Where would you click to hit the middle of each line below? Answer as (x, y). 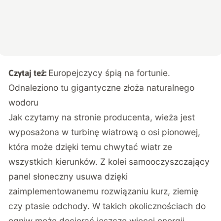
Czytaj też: (28, 73)
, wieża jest (173, 117)
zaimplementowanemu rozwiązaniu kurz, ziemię (104, 191)
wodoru (24, 103)
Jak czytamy (35, 117)
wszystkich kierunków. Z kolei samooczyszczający (109, 162)
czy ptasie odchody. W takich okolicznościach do (107, 206)
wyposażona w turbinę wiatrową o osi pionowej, (105, 132)
